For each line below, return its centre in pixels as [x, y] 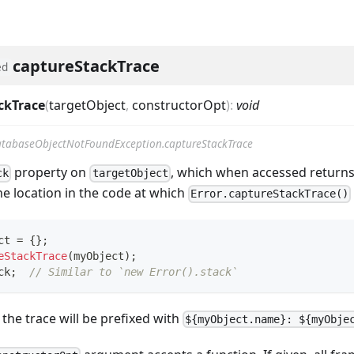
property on [51, 173]
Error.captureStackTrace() [270, 194]
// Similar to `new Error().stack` [134, 271]
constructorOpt [179, 105]
